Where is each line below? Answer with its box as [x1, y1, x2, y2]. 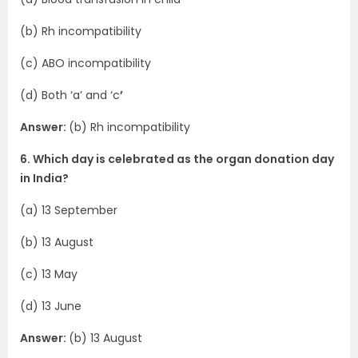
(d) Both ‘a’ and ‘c [20, 87, 120, 103]
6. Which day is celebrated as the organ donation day [20, 151, 334, 167]
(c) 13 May [20, 266, 78, 282]
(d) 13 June [20, 298, 82, 314]
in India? [20, 170, 69, 186]
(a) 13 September [20, 202, 117, 218]
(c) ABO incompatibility [20, 55, 151, 71]
